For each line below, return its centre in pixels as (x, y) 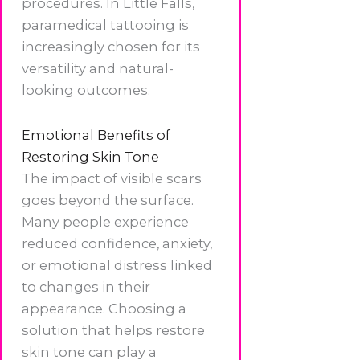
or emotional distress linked (117, 266)
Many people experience (105, 222)
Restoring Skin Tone (90, 157)
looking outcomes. (86, 90)
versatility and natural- (98, 69)
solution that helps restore (113, 331)
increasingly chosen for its (111, 47)
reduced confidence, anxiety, (117, 244)
